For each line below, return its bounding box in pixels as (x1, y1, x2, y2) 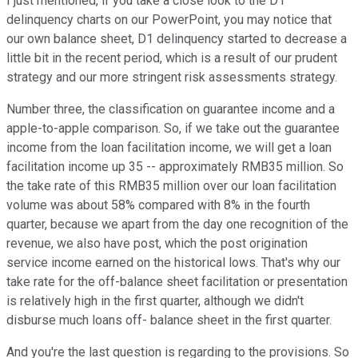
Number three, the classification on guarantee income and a (6, 101, 335, 117)
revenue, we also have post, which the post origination (6, 236, 308, 252)
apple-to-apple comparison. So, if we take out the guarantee (6, 121, 340, 137)
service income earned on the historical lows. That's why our (6, 255, 340, 271)
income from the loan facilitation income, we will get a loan (6, 140, 332, 156)
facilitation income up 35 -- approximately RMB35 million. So (6, 159, 344, 175)
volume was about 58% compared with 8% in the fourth (6, 197, 310, 213)
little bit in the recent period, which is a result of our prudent (6, 50, 337, 66)
